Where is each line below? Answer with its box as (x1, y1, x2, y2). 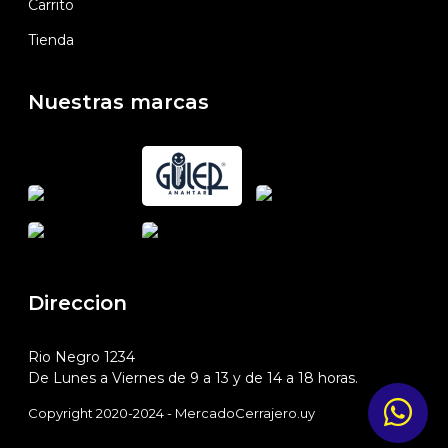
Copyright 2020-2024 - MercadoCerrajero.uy (28, 404, 316, 421)
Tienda (28, 30, 75, 49)
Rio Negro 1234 (28, 347, 136, 366)
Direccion (28, 290, 128, 315)
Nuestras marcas (28, 89, 210, 114)
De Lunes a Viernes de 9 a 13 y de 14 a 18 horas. (28, 368, 359, 387)
